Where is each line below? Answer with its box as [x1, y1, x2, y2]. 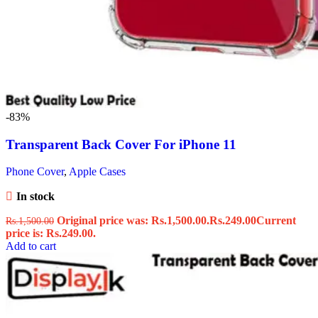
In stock [16, 190, 55, 203]
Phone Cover [6, 165, 64, 178]
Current [256, 214, 296, 227]
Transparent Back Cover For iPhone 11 [6, 136, 236, 152]
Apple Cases [69, 165, 126, 178]
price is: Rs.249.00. [6, 227, 96, 240]
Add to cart [6, 240, 56, 253]
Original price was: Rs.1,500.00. [57, 214, 209, 227]
